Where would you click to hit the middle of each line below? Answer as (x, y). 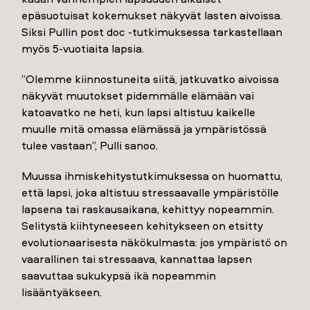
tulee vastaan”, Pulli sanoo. (90, 146)
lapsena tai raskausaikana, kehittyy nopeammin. (148, 209)
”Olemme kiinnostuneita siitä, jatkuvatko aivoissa (151, 79)
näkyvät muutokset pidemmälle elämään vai (138, 96)
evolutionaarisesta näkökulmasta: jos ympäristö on (155, 243)
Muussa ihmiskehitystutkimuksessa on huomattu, (152, 176)
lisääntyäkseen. (62, 292)
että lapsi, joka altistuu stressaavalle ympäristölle (151, 193)
